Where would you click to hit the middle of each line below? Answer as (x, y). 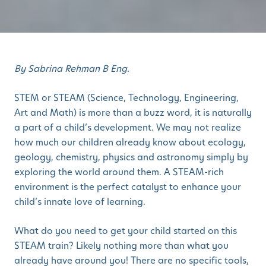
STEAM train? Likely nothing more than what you (121, 245)
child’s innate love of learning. (80, 201)
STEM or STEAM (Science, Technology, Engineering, (126, 97)
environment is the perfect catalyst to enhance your (128, 186)
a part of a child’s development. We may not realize (128, 127)
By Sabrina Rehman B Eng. (72, 68)
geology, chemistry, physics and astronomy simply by (131, 157)
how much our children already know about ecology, (130, 142)
